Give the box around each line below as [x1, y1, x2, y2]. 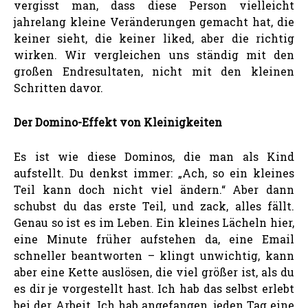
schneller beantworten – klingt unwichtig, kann [14, 247, 294, 263]
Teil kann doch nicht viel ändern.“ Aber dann [14, 181, 294, 197]
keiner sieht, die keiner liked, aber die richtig [14, 30, 294, 45]
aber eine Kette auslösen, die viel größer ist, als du [14, 264, 294, 279]
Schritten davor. [14, 80, 103, 95]
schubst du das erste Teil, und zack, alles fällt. [14, 198, 294, 213]
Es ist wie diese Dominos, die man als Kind [14, 148, 294, 164]
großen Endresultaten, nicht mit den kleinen [14, 63, 294, 78]
